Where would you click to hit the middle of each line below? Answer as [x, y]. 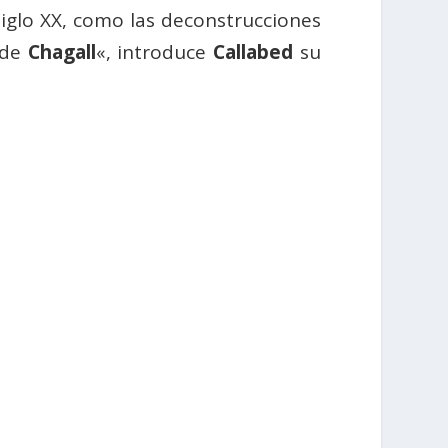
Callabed [253, 52]
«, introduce [154, 52]
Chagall [61, 52]
